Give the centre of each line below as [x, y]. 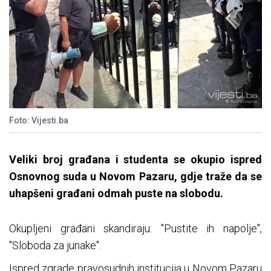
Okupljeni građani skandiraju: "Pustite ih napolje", [135, 229]
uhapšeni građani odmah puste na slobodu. [116, 194]
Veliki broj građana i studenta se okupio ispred [135, 160]
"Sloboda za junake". [55, 246]
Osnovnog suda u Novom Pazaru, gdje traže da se [135, 177]
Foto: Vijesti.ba [39, 121]
